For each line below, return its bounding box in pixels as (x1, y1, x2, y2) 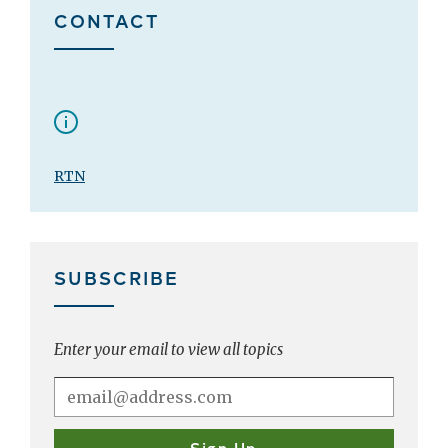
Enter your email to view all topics (54, 340, 283, 360)
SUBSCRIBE (54, 264, 179, 291)
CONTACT (54, 7, 159, 34)
